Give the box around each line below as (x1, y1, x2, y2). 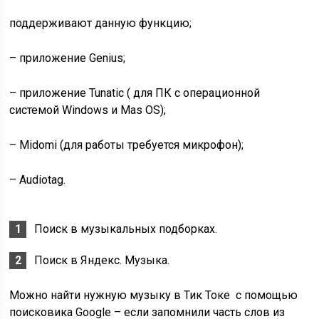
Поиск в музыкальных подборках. (34, 222, 218, 236)
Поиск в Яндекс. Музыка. (34, 253, 170, 267)
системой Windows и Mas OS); (9, 103, 167, 117)
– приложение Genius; (9, 51, 126, 65)
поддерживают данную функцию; (9, 16, 192, 30)
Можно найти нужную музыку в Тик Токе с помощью (9, 288, 298, 302)
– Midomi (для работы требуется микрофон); (9, 138, 244, 152)
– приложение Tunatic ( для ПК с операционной (9, 86, 261, 100)
